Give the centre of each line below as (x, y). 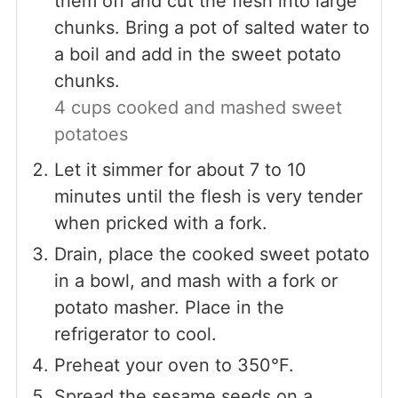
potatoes (91, 134)
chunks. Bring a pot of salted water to (211, 27)
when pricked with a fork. (160, 223)
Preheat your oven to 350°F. (174, 365)
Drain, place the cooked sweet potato (211, 254)
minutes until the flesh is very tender (208, 196)
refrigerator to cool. (135, 334)
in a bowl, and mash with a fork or (195, 280)
